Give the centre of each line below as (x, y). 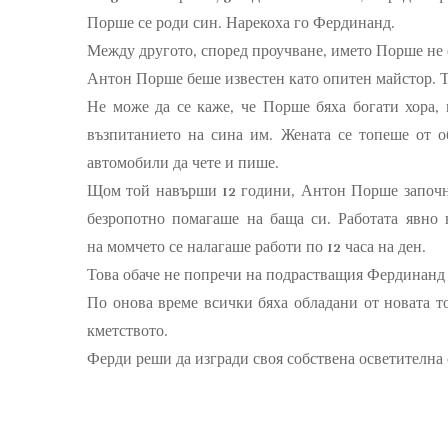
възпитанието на (146, 134)
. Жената (303, 134)
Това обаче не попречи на (176, 274)
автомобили (130, 162)
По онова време (143, 302)
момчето (136, 246)
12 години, (258, 190)
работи (278, 246)
